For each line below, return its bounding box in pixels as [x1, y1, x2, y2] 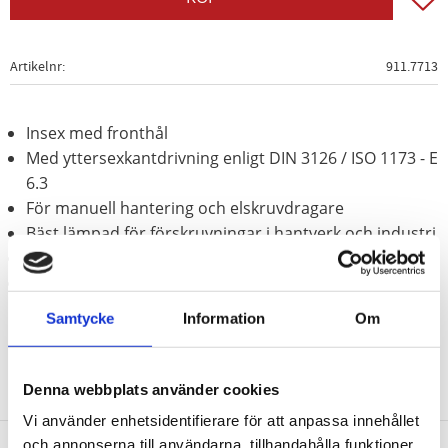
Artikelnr [10, 56, 62, 76]
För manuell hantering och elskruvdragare [26, 196, 344, 219]
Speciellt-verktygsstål [26, 271, 184, 294]
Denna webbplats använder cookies [23, 380, 279, 398]
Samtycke [45, 309, 115, 327]
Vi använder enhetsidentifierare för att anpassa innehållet [23, 411, 419, 429]
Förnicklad [26, 246, 104, 269]
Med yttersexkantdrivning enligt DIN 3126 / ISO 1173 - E [26, 146, 438, 169]
